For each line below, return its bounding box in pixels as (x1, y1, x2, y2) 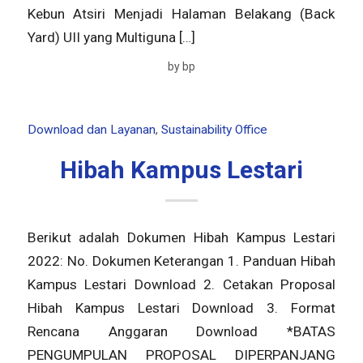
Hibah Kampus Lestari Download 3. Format (27, 300, 336, 317)
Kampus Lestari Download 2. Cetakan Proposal (27, 276, 336, 293)
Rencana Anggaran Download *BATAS (27, 323, 336, 340)
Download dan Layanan (27, 122, 156, 137)
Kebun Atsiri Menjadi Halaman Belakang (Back (27, 6, 336, 23)
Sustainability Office (160, 122, 267, 137)
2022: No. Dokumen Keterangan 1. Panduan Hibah (27, 253, 336, 270)
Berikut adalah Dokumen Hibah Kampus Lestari (27, 229, 336, 246)
